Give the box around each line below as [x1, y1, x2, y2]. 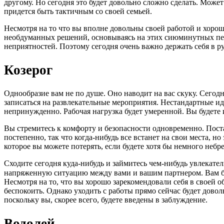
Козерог [4, 62, 52, 77]
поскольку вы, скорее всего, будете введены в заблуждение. [4, 195, 207, 204]
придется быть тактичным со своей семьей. [4, 7, 152, 16]
